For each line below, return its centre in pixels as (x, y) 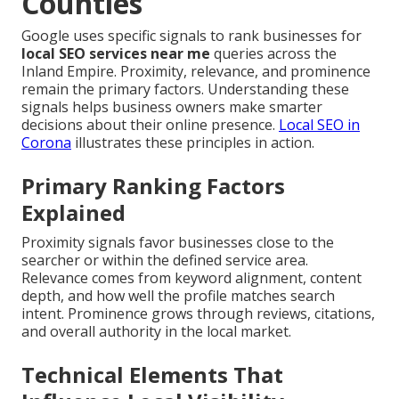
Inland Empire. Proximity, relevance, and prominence (196, 72)
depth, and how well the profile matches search (178, 296)
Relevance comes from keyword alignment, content (191, 278)
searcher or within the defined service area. (165, 261)
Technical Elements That (152, 375)
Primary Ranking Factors (153, 186)
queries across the (273, 54)
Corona (46, 143)
